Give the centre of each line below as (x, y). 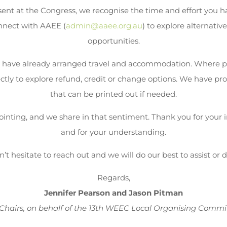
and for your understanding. (113, 132)
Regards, (113, 177)
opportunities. (113, 41)
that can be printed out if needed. (113, 94)
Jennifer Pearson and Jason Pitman (113, 193)
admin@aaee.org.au (104, 25)
